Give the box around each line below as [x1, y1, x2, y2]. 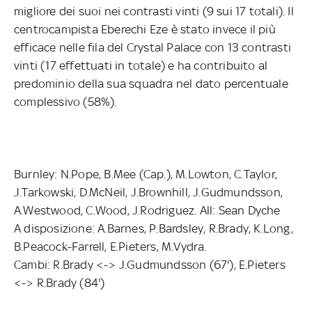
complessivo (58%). [14, 94, 117, 109]
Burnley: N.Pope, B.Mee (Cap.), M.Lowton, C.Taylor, [14, 166, 278, 181]
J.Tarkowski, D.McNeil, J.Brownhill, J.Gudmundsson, [14, 185, 283, 199]
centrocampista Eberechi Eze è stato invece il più [14, 22, 276, 36]
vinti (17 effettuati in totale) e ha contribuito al [14, 58, 268, 72]
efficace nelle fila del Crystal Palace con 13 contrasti [14, 40, 292, 54]
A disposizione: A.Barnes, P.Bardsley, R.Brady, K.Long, [14, 221, 293, 235]
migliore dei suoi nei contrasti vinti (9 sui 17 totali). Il [14, 3, 294, 18]
